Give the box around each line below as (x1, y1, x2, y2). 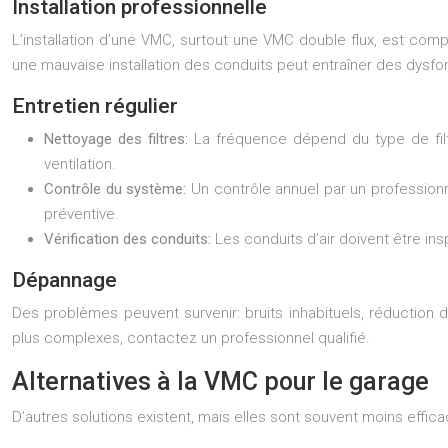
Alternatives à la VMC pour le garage (12, 367, 429, 396)
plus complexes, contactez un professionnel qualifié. (12, 329, 370, 347)
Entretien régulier (12, 94, 178, 118)
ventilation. (44, 155, 116, 173)
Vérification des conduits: (44, 230, 215, 248)
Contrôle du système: (44, 180, 191, 198)
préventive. (44, 205, 119, 223)
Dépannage (12, 268, 117, 292)
